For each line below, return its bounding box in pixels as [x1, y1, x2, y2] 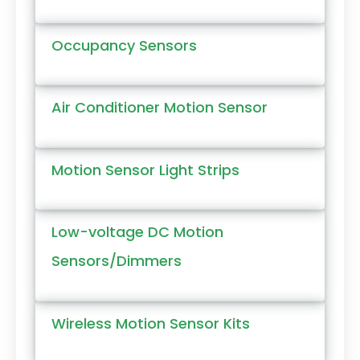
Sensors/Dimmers [51, 251, 182, 272]
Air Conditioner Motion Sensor [51, 97, 268, 118]
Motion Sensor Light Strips [51, 159, 239, 180]
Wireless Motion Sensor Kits [51, 313, 250, 333]
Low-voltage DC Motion [51, 222, 223, 243]
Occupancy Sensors [51, 35, 197, 55]
